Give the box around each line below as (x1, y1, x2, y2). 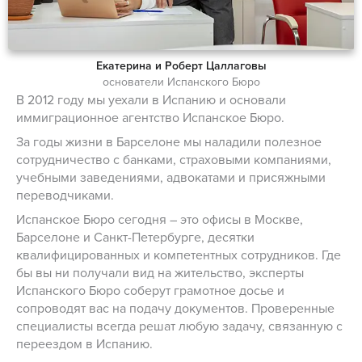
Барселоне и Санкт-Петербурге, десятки (16, 228, 255, 246)
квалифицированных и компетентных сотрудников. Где (16, 246, 341, 264)
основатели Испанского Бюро (102, 74, 260, 90)
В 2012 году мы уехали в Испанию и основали (16, 90, 286, 109)
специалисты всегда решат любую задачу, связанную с (16, 317, 343, 335)
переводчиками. (16, 186, 114, 204)
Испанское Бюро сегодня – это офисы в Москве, (16, 210, 303, 229)
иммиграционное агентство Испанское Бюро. (16, 108, 284, 127)
